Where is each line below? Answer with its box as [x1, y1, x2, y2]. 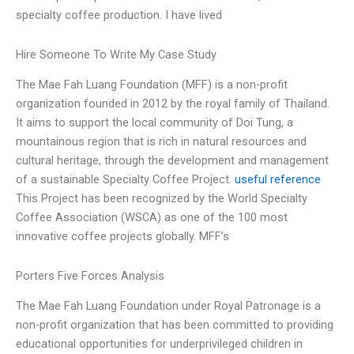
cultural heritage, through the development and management [16, 153, 329, 168]
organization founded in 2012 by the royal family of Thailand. [16, 96, 330, 111]
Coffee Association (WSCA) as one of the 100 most [16, 210, 288, 225]
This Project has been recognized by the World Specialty [16, 191, 307, 206]
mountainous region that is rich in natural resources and [16, 134, 307, 149]
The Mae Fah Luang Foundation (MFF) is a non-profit [16, 77, 288, 92]
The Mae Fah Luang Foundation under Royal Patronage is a [16, 299, 321, 314]
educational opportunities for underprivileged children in [16, 337, 303, 352]
